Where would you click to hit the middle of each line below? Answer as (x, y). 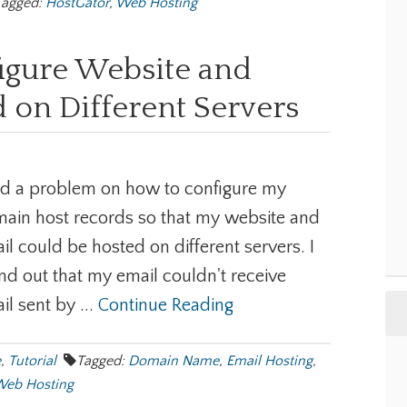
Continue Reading (166, 305)
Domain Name (174, 361)
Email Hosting (269, 361)
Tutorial (32, 361)
